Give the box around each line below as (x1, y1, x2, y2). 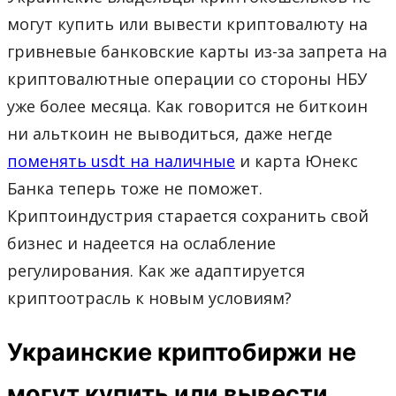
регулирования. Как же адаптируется (7, 259, 305, 281)
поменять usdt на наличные (7, 149, 235, 171)
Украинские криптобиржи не (7, 336, 356, 369)
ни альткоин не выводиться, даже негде (7, 122, 332, 144)
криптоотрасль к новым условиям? (7, 286, 292, 308)
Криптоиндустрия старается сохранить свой (7, 204, 369, 226)
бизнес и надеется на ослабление (7, 232, 276, 254)
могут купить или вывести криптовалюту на (7, 12, 368, 34)
